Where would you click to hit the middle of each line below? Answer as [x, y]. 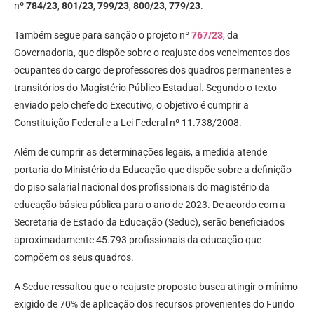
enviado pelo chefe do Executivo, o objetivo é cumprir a [131, 105]
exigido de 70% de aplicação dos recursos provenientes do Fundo [154, 305]
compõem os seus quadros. [74, 258]
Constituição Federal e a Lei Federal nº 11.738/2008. [128, 123]
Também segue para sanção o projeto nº [103, 35]
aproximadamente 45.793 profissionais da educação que [138, 240]
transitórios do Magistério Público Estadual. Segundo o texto [145, 88]
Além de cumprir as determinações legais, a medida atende [141, 152]
